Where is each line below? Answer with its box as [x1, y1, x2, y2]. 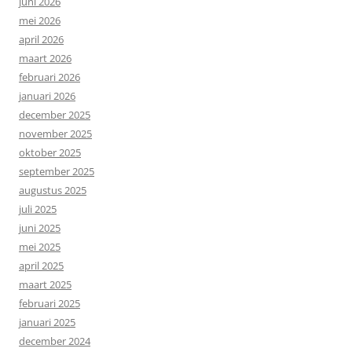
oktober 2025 [19, 145, 81, 159]
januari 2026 [19, 88, 75, 103]
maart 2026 [19, 50, 71, 65]
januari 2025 [19, 314, 75, 329]
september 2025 [19, 163, 94, 178]
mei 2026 [19, 13, 60, 27]
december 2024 [19, 333, 90, 348]
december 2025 [19, 107, 90, 122]
